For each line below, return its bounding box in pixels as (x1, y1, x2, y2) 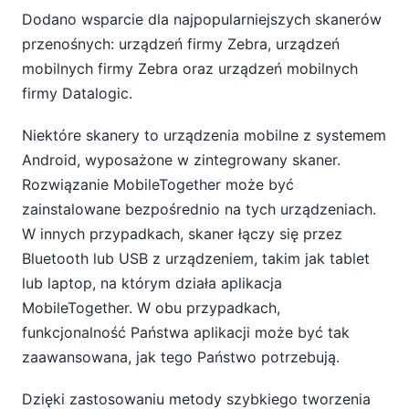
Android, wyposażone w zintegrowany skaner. (22, 150, 341, 169)
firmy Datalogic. (22, 83, 132, 102)
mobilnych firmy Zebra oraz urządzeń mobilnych (22, 58, 358, 78)
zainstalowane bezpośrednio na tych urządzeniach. (22, 199, 376, 218)
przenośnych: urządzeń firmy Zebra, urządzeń (22, 34, 340, 53)
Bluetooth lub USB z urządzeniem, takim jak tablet (22, 248, 370, 267)
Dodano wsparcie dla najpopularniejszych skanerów (22, 9, 382, 28)
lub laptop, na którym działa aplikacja (22, 273, 282, 292)
